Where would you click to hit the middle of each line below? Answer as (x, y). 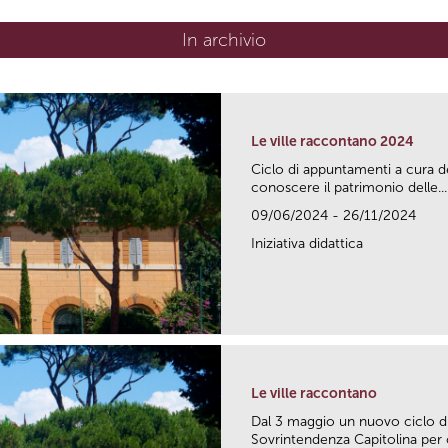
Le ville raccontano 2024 (332, 141)
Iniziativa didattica (307, 243)
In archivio (224, 39)
